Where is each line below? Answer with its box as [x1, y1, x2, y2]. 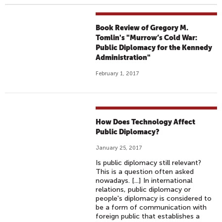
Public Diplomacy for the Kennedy [96, 44, 213, 52]
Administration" [96, 54, 151, 61]
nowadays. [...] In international [96, 176, 193, 185]
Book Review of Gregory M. [96, 24, 189, 32]
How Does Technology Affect [96, 118, 196, 126]
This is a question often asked [96, 167, 194, 176]
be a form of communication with [96, 203, 207, 212]
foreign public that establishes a [96, 212, 200, 221]
